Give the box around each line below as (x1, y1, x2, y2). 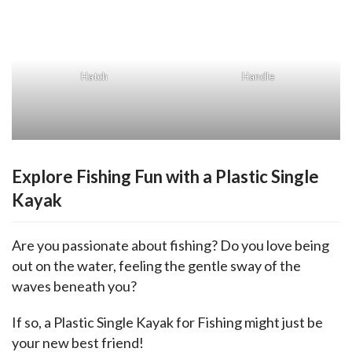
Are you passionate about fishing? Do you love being (12, 236, 329, 255)
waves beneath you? (12, 277, 139, 295)
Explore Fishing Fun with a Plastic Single (12, 166, 319, 188)
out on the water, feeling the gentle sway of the (12, 257, 301, 275)
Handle (242, 116, 274, 130)
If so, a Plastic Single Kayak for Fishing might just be (12, 313, 323, 332)
